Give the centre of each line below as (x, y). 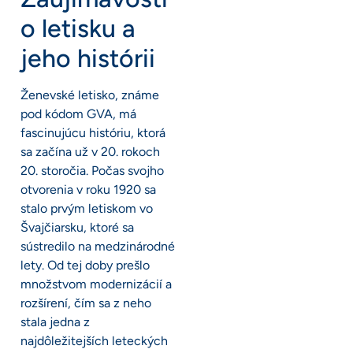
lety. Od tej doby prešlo (85, 266)
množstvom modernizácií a (96, 284)
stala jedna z (55, 322)
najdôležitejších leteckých (94, 341)
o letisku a (78, 29)
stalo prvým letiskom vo (87, 209)
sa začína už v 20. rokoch (90, 152)
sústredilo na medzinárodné (98, 247)
